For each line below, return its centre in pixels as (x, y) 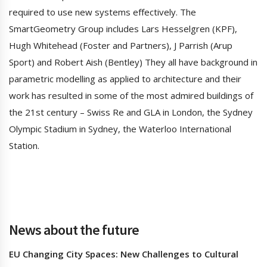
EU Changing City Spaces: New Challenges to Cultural (124, 254)
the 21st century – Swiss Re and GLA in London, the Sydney (131, 112)
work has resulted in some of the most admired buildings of (131, 96)
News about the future (74, 230)
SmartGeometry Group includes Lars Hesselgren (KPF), (123, 29)
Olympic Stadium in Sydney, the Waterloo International (120, 129)
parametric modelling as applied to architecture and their (125, 79)
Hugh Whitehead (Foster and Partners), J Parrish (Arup (121, 46)
